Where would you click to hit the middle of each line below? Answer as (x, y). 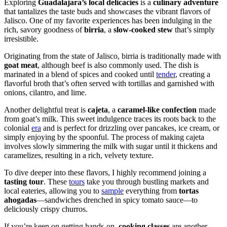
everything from (151, 191)
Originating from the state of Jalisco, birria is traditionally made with (112, 56)
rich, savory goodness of (44, 30)
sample (112, 191)
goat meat (21, 65)
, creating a (193, 74)
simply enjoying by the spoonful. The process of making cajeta (104, 137)
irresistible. (21, 39)
